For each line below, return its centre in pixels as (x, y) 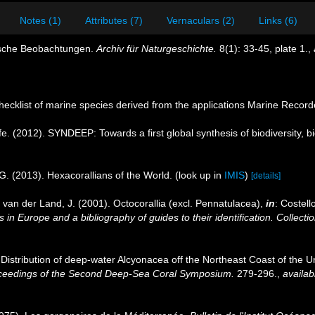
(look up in (200, 175)
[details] (266, 176)
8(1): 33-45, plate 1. (262, 49)
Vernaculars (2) (201, 20)
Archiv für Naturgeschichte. (156, 49)
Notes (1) (40, 20)
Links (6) (278, 20)
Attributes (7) (114, 20)
